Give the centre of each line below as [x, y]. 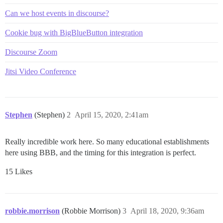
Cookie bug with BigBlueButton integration [74, 32]
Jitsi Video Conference [41, 71]
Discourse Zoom [31, 52]
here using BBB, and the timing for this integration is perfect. [101, 152]
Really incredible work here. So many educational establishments [107, 141]
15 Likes [19, 171]
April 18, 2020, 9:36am [167, 211]
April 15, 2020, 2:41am [111, 114]
